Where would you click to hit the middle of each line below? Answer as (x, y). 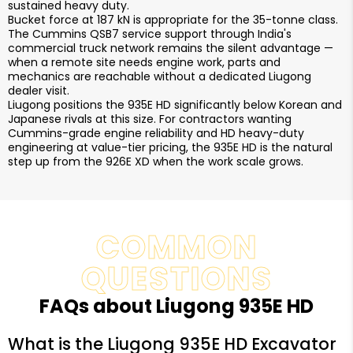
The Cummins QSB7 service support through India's (150, 34)
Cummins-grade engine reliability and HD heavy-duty (156, 133)
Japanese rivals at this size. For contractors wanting (150, 119)
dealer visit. (39, 91)
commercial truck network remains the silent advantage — (171, 48)
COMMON (176, 247)
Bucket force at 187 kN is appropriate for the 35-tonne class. (173, 20)
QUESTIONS (176, 279)
